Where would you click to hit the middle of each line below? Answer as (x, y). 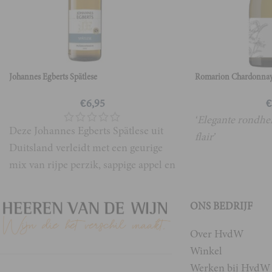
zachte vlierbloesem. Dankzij (73, 182)
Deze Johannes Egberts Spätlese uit (86, 131)
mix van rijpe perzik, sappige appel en (92, 165)
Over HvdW (216, 233)
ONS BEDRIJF (221, 206)
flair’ (205, 137)
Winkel (206, 250)
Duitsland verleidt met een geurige (86, 148)
